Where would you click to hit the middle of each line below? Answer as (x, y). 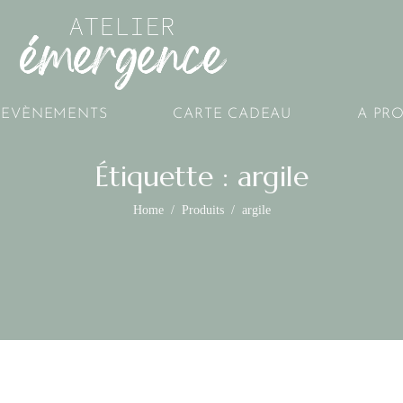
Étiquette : (166, 176)
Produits (202, 210)
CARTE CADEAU (233, 115)
